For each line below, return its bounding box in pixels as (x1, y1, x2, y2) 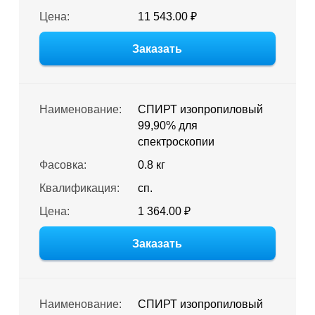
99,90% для (137, 120, 198, 131)
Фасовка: (39, 159, 86, 171)
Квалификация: (39, 182, 120, 194)
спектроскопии (137, 136, 214, 148)
